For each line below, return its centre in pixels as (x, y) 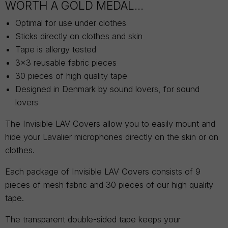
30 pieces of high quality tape (71, 76)
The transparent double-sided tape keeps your (93, 220)
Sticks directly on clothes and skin (79, 36)
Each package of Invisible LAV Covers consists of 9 (103, 172)
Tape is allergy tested (56, 50)
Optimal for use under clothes (71, 23)
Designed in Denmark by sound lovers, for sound (107, 89)
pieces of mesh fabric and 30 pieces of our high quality (109, 185)
